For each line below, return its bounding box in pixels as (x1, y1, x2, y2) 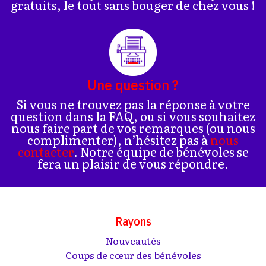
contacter (17, 142, 74, 160)
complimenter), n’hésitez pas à (27, 131, 210, 148)
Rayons (115, 213, 151, 229)
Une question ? (87, 75, 179, 94)
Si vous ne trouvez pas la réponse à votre (16, 95, 250, 113)
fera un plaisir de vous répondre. (37, 154, 229, 172)
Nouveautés (105, 233, 161, 248)
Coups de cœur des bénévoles (65, 248, 201, 262)
